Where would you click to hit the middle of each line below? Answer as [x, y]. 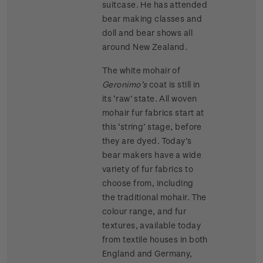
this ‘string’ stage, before [152, 127]
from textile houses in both [155, 240]
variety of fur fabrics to [148, 169]
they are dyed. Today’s [147, 141]
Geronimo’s [125, 85]
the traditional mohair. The [154, 197]
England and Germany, [147, 254]
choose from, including [148, 183]
